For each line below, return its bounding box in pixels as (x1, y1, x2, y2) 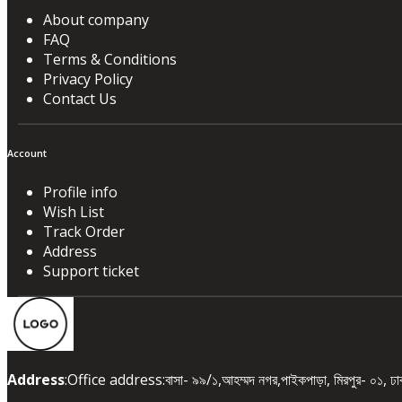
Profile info (43, 181, 118, 202)
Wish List (43, 201, 104, 222)
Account (7, 146, 47, 160)
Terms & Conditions (43, 48, 177, 69)
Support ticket (43, 260, 139, 281)
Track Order (43, 221, 125, 241)
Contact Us (43, 88, 117, 109)
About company (43, 9, 149, 30)
